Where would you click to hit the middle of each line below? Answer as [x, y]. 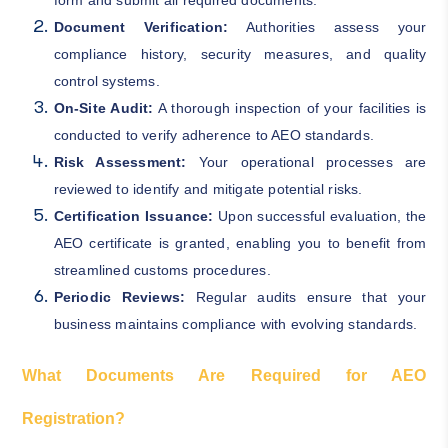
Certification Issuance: [133, 215]
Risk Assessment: [120, 161]
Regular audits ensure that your [306, 296]
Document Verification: [141, 26]
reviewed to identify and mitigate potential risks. [208, 188]
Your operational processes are [306, 161]
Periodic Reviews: [119, 296]
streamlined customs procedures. [162, 269]
